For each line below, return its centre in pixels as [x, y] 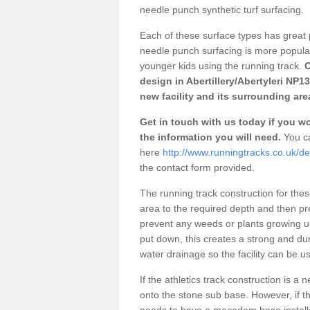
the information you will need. [210, 137]
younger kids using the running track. [221, 65]
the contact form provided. [199, 167]
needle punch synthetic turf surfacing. [222, 9]
